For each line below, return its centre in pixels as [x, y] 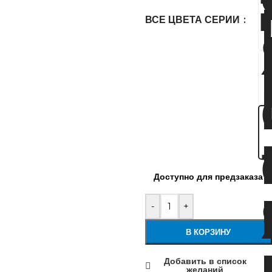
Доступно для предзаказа [209, 177]
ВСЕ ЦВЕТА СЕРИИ [193, 20]
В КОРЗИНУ [209, 232]
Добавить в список [205, 261]
